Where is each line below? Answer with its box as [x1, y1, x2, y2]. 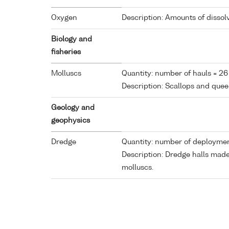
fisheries [51, 49, 81, 56]
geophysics [51, 117, 90, 125]
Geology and [51, 104, 95, 112]
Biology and [51, 36, 92, 43]
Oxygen [51, 14, 77, 22]
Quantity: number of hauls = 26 [122, 70, 228, 78]
